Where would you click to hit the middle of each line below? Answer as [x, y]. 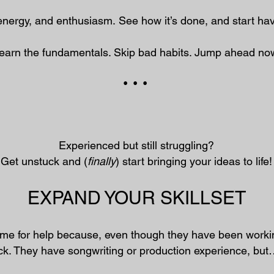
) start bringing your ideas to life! [194, 161]
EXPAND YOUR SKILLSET [136, 198]
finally [102, 161]
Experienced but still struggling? [136, 145]
